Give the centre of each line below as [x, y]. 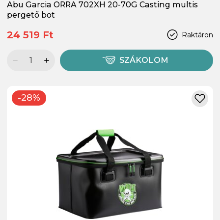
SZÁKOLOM [144, 60]
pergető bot [31, 15]
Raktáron [197, 34]
